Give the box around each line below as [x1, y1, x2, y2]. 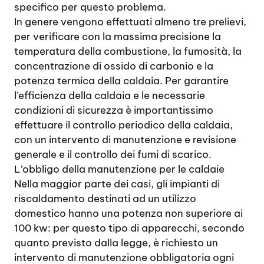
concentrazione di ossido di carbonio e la [14, 60, 213, 72]
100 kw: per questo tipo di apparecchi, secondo [14, 222, 245, 235]
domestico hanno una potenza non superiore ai [14, 207, 243, 220]
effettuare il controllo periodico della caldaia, [14, 118, 233, 131]
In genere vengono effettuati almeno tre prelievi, [14, 15, 246, 28]
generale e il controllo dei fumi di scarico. [14, 148, 212, 161]
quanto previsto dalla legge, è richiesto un [14, 236, 218, 249]
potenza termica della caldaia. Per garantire [14, 74, 229, 87]
